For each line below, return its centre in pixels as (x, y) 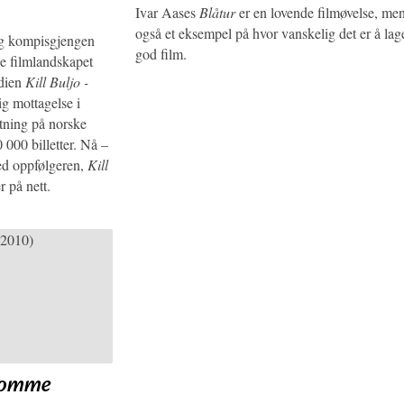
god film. (161, 53)
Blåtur (217, 12)
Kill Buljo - (57, 81)
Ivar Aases (167, 12)
